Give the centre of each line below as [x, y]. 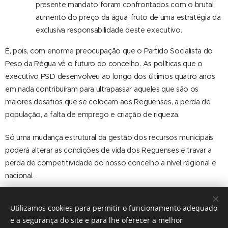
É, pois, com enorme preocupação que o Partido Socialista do [109, 51]
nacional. [20, 176]
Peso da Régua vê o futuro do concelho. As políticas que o [104, 64]
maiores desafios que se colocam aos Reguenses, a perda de [108, 102]
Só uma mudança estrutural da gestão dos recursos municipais [109, 137]
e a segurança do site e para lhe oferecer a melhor [96, 220]
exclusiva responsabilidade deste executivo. [109, 30]
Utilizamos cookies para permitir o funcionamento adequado [114, 208]
